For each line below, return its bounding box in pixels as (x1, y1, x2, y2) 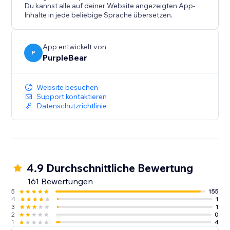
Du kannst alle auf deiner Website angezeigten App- (24, 1, 196, 11)
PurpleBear (43, 52, 88, 63)
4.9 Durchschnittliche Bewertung (27, 161, 194, 175)
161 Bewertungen (27, 176, 93, 187)
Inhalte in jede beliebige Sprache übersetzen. (24, 10, 173, 20)
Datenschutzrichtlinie (36, 101, 107, 111)
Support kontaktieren (36, 92, 107, 102)
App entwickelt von (43, 42, 107, 52)
